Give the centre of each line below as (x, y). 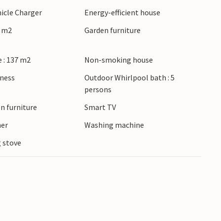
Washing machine (114, 125)
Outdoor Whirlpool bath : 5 (129, 78)
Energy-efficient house (122, 13)
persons (98, 90)
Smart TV (100, 107)
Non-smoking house (118, 60)
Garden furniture (112, 30)
